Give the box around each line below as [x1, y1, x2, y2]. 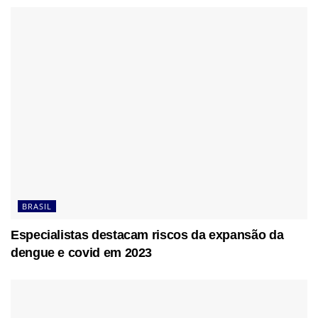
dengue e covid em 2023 [11, 246, 153, 261]
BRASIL [22, 201, 52, 212]
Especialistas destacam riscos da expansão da [11, 228, 284, 243]
